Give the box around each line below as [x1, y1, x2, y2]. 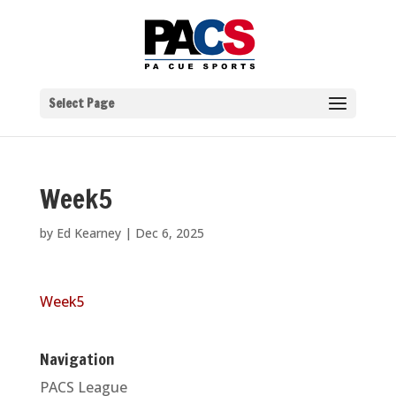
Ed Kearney [56, 225, 121, 241]
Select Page [48, 95, 114, 112]
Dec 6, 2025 [134, 225, 204, 241]
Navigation [39, 347, 115, 370]
